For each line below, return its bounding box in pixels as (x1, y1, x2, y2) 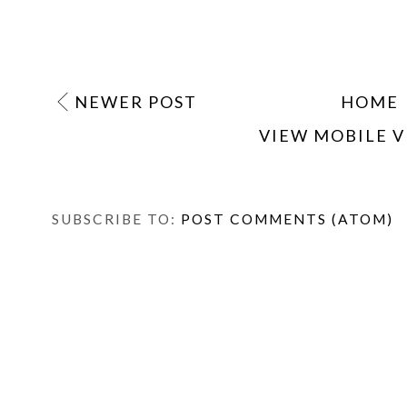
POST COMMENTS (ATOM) (181, 210, 393, 227)
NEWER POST (74, 91, 197, 112)
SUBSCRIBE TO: (52, 210, 181, 227)
